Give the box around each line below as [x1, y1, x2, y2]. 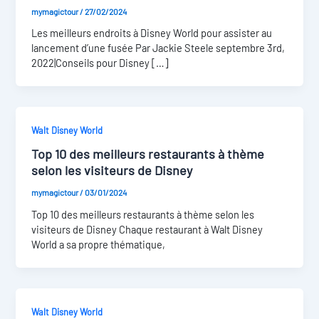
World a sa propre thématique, [31, 237, 166, 251]
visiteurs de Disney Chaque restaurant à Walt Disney [31, 222, 263, 236]
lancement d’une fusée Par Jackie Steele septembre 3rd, [31, 41, 286, 55]
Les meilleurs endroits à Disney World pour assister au [31, 26, 273, 40]
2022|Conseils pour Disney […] [31, 56, 169, 70]
